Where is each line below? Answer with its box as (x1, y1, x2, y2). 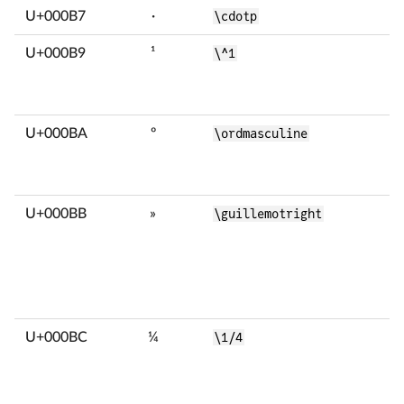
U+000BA (25, 126, 87, 141)
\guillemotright (214, 207, 323, 221)
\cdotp (214, 9, 258, 23)
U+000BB (25, 207, 87, 221)
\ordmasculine (214, 126, 308, 141)
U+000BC (25, 330, 87, 344)
